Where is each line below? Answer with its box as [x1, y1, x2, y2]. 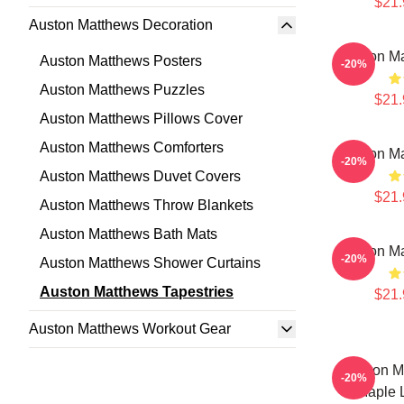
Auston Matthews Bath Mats [40, 226, 217, 242]
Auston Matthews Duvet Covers [40, 169, 241, 184]
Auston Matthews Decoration [29, 17, 213, 32]
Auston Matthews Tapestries [40, 284, 234, 299]
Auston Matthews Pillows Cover [40, 111, 243, 126]
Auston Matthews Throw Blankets [40, 197, 253, 213]
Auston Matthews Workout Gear [29, 321, 231, 336]
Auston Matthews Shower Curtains [40, 255, 261, 271]
